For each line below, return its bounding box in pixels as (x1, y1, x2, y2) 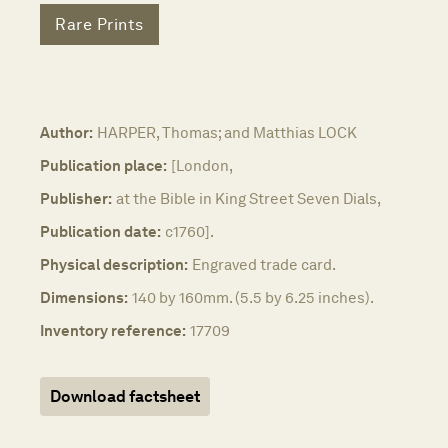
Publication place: (40, 156, 167, 176)
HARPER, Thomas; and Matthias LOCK (97, 123, 357, 143)
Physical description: (40, 255, 188, 275)
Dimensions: (40, 288, 128, 308)
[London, (171, 156, 233, 176)
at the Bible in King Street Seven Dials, (116, 189, 381, 209)
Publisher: (40, 189, 112, 209)
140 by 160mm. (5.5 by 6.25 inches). (132, 288, 374, 308)
